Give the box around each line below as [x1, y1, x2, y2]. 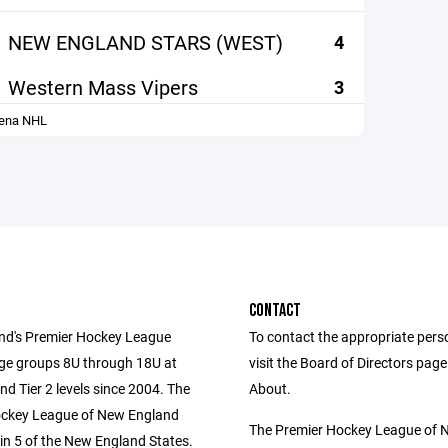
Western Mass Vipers [7, 74, 198, 100]
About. [249, 379, 291, 398]
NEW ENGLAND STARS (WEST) [7, 29, 283, 55]
